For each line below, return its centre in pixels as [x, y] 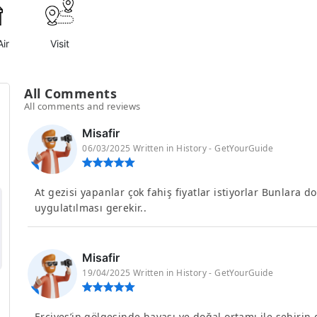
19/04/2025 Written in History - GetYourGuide [178, 273]
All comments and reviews [82, 106]
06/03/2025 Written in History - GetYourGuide [178, 148]
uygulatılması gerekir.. [91, 208]
